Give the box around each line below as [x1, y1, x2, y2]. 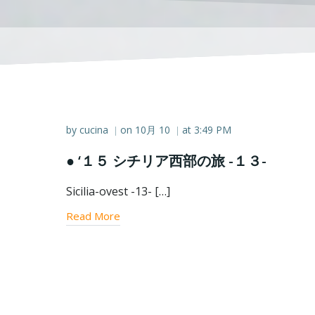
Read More [66, 209, 120, 223]
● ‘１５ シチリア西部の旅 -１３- [66, 151, 266, 170]
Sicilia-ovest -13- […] [66, 184, 170, 199]
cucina [79, 123, 108, 136]
